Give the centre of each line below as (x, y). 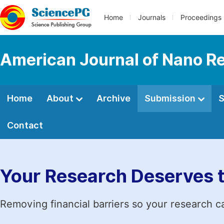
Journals (152, 17)
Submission (171, 98)
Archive (113, 98)
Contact (25, 125)
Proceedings (201, 17)
